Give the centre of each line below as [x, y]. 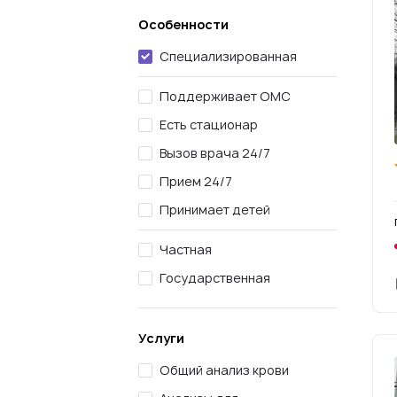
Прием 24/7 [196, 181]
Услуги [161, 338]
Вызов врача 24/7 [215, 153]
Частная [186, 249]
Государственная [215, 278]
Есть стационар [209, 125]
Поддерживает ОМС [225, 96]
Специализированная [228, 56]
